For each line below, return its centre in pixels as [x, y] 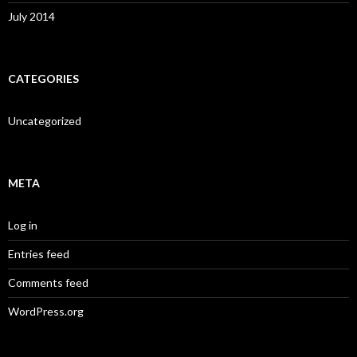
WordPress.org [46, 311]
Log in [23, 225]
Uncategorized [45, 120]
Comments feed [48, 282]
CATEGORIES [43, 78]
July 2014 [31, 16]
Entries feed [39, 253]
